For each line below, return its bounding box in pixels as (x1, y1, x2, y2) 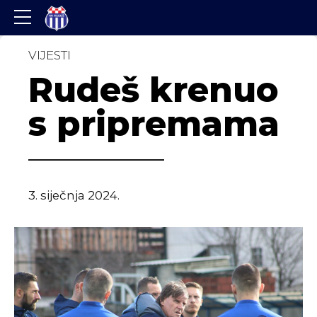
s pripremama (28, 102, 279, 144)
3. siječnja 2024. (28, 188, 120, 203)
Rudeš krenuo (28, 68, 279, 110)
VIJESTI (28, 48, 71, 62)
